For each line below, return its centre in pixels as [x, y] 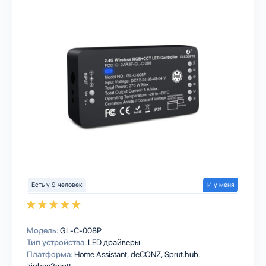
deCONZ [147, 254]
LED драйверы [114, 242]
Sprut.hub [182, 254]
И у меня [221, 185]
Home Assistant [102, 254]
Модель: [43, 230]
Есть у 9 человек [57, 185]
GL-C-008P [81, 230]
